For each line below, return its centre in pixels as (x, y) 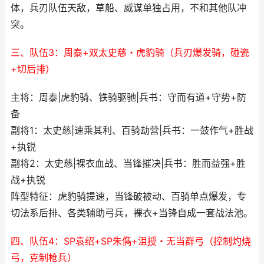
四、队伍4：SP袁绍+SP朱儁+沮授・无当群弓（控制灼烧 (131, 241)
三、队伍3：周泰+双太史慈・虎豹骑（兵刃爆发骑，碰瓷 (130, 53)
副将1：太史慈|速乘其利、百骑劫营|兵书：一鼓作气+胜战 (132, 131)
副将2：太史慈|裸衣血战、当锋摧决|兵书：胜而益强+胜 (128, 164)
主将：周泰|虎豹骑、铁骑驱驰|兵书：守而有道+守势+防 (128, 98)
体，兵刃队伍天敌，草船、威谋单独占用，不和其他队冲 (128, 8)
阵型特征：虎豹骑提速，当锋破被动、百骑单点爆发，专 (128, 197)
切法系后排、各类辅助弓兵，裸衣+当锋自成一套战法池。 (132, 213)
